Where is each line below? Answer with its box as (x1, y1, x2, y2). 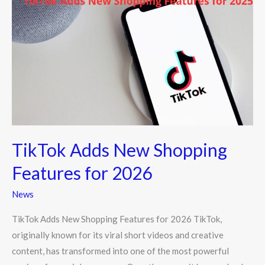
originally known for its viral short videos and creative (12, 230, 224, 241)
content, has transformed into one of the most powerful (12, 245, 229, 257)
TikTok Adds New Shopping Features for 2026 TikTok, (12, 214, 222, 225)
